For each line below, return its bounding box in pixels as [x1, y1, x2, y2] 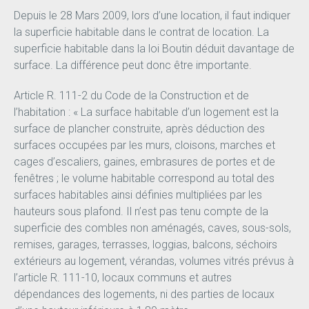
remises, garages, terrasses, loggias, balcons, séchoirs [13, 238, 277, 252]
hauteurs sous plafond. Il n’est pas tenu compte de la [13, 205, 268, 219]
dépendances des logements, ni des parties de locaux [13, 288, 275, 301]
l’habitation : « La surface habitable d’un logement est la [13, 106, 279, 119]
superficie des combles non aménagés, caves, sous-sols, [13, 221, 291, 235]
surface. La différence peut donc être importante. [13, 59, 252, 72]
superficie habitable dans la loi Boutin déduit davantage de [13, 42, 295, 56]
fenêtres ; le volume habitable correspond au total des [13, 172, 275, 186]
